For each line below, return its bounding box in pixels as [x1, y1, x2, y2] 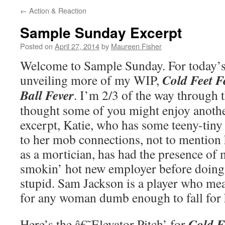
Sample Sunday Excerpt [20, 22, 182, 43]
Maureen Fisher [111, 41, 162, 51]
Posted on [20, 41, 53, 51]
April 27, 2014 [55, 41, 99, 51]
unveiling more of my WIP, [20, 71, 162, 88]
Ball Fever [20, 86, 74, 104]
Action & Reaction [27, 5, 86, 16]
